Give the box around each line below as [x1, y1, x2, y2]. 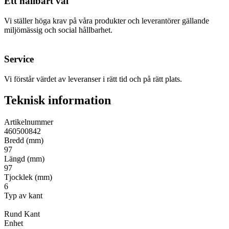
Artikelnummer [4, 118, 53, 127]
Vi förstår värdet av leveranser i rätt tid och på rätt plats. [4, 74, 182, 83]
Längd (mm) [4, 154, 44, 164]
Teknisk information [4, 94, 111, 107]
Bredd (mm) [4, 136, 43, 145]
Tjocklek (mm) [4, 173, 52, 182]
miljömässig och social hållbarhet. [4, 26, 112, 35]
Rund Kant [4, 210, 40, 219]
